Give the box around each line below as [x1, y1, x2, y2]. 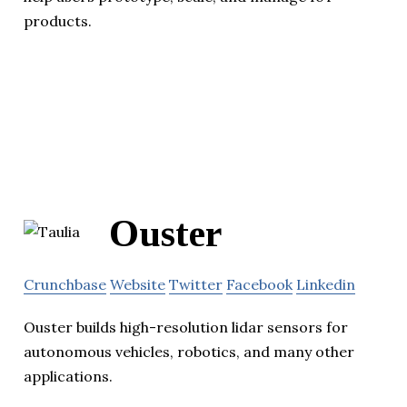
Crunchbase [24, 275, 106, 294]
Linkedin [296, 275, 355, 294]
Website [110, 275, 165, 294]
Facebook [226, 275, 293, 294]
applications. [24, 367, 113, 386]
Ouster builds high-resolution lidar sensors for [24, 318, 348, 337]
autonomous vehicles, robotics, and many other [24, 342, 354, 362]
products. [24, 12, 92, 31]
